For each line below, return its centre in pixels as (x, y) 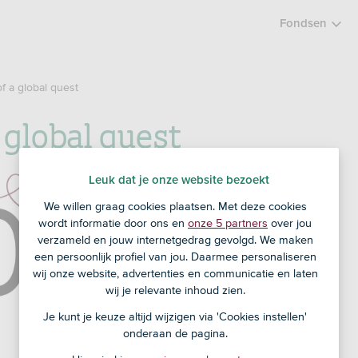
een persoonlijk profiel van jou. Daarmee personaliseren (175, 257)
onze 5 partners (228, 223)
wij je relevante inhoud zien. (175, 290)
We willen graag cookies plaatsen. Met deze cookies (175, 207)
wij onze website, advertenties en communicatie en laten (175, 274)
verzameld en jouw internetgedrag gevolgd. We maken (175, 240)
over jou (290, 223)
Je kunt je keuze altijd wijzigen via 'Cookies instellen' (175, 317)
